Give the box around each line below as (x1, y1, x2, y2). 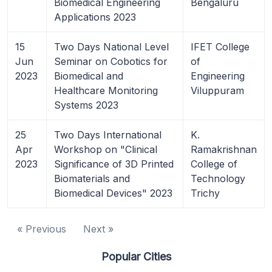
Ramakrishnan (191, 143, 257, 155)
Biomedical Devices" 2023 (54, 186, 172, 199)
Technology (191, 172, 245, 185)
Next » (83, 222, 114, 235)
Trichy (191, 186, 220, 199)
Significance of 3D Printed (54, 157, 174, 170)
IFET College (191, 40, 250, 53)
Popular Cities (101, 250, 171, 263)
